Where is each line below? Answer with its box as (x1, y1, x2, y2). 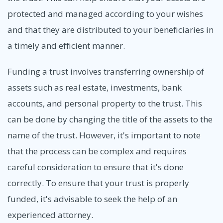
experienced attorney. (7, 209, 93, 221)
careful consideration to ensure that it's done (7, 161, 184, 173)
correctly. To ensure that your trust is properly (7, 177, 189, 189)
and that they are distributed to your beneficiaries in (7, 24, 214, 36)
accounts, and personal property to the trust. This (7, 97, 202, 109)
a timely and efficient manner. (7, 40, 125, 52)
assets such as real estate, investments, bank (7, 81, 182, 93)
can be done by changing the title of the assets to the (7, 113, 213, 125)
